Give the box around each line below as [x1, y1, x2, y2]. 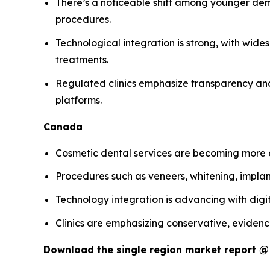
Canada [43, 120, 83, 133]
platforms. [55, 93, 102, 106]
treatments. [55, 54, 108, 66]
